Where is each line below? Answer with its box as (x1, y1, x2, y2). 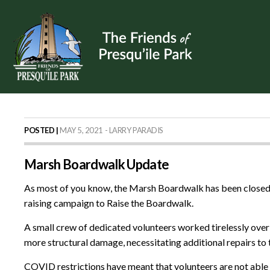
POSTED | (24, 125, 58, 135)
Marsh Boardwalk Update (24, 156, 169, 172)
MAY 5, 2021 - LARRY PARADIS (58, 125, 163, 135)
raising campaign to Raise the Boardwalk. (24, 197, 193, 209)
